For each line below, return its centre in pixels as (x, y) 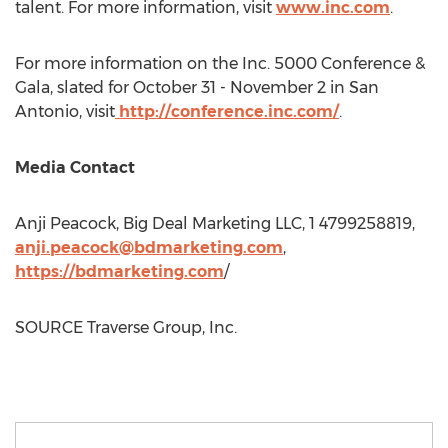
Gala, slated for (74, 87)
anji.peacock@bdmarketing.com (149, 247)
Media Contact (75, 167)
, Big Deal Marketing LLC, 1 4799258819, (265, 223)
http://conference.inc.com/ (229, 111)
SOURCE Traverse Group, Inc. (126, 327)
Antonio (47, 111)
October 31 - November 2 (229, 87)
